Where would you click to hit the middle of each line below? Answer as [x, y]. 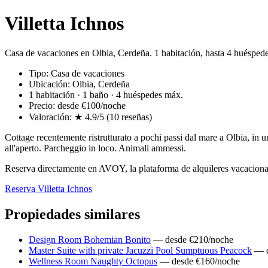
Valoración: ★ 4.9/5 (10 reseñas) [90, 117]
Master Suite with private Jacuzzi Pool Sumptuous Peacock [140, 250]
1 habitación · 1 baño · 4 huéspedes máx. [106, 95]
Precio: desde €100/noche [77, 105]
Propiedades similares [72, 214]
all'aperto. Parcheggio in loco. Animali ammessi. [95, 148]
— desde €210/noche [192, 239]
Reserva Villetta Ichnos [48, 188]
